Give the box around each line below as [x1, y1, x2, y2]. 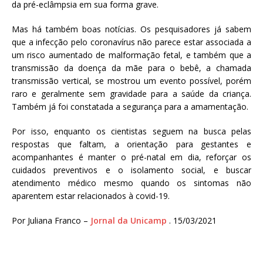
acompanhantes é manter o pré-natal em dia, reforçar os [12, 151, 251, 163]
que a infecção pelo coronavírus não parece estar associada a [12, 36, 251, 48]
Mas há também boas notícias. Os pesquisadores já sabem [12, 23, 251, 35]
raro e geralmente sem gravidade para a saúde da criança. [12, 88, 251, 100]
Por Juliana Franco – [12, 215, 90, 227]
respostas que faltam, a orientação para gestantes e [12, 139, 251, 150]
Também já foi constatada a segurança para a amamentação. [12, 101, 248, 113]
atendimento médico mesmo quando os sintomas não [12, 177, 251, 189]
